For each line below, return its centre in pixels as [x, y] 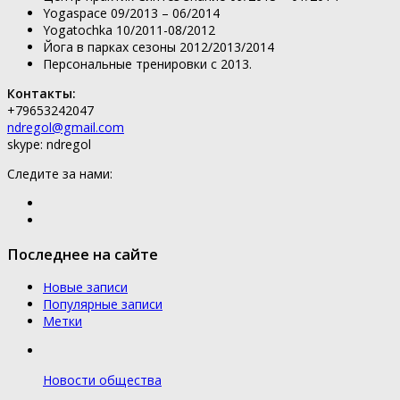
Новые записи [85, 287]
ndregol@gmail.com [66, 127]
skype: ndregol [49, 144]
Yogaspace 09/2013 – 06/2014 [131, 12]
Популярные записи [103, 304]
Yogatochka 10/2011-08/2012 [129, 29]
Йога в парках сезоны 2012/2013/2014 [158, 46]
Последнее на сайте [83, 254]
